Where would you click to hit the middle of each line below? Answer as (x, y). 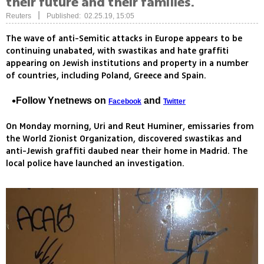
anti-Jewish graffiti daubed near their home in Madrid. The (127, 151)
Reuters (19, 16)
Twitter (174, 102)
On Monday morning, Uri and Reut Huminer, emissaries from (130, 127)
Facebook (125, 102)
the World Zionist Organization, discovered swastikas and (124, 139)
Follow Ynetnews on (62, 101)
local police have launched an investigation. (95, 164)
